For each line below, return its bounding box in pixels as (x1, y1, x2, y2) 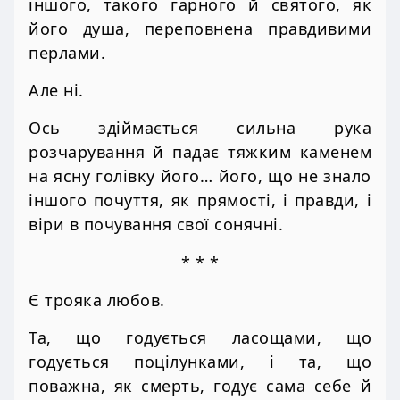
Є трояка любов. (29, 288, 165, 311)
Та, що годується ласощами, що (29, 327, 371, 349)
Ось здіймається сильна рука (29, 117, 371, 139)
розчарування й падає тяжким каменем (29, 141, 371, 163)
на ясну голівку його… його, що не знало (29, 165, 371, 187)
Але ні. (29, 79, 84, 102)
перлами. (29, 41, 105, 63)
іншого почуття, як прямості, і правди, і (29, 189, 371, 212)
